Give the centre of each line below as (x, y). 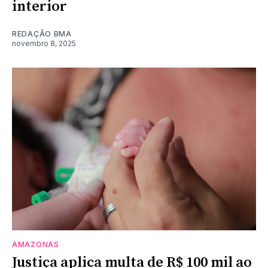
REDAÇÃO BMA (42, 33)
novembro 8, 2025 (44, 43)
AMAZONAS (36, 244)
